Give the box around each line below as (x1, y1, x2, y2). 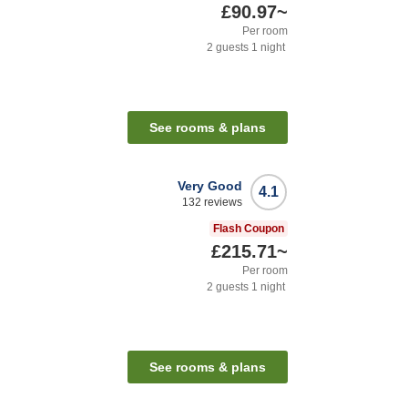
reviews (201, 196, 242, 209)
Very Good (178, 178, 242, 194)
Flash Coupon (213, 222, 284, 236)
